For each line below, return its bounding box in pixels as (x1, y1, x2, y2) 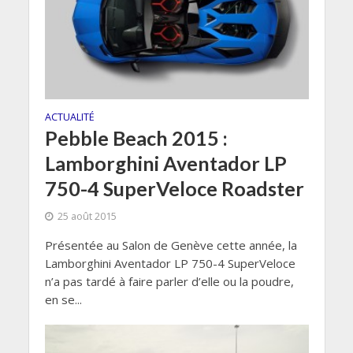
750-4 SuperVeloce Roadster (44, 176, 304, 200)
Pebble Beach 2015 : (44, 125, 228, 150)
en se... (44, 291, 82, 307)
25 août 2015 (57, 209, 117, 223)
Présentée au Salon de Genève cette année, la (44, 236, 297, 253)
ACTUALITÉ (44, 110, 95, 124)
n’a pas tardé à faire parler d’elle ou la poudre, (44, 273, 294, 289)
